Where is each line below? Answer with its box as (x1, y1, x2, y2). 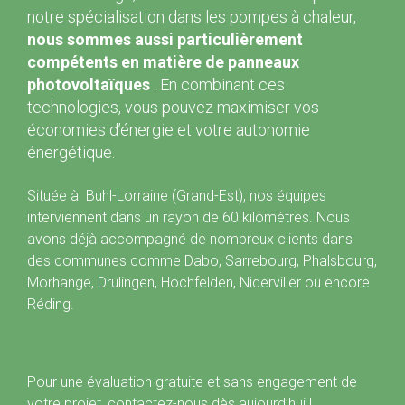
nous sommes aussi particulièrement (27, 29, 303, 49)
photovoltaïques (27, 74, 150, 94)
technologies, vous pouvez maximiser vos (27, 97, 319, 117)
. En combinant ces (154, 74, 285, 94)
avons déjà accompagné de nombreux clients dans (27, 230, 353, 248)
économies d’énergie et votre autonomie (27, 119, 310, 139)
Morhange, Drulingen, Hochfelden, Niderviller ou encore (27, 273, 370, 291)
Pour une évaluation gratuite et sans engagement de (27, 372, 357, 391)
